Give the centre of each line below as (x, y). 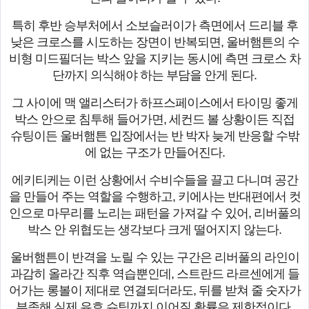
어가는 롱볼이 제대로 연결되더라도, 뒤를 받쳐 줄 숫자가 (154, 291)
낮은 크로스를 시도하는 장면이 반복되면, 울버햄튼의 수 (154, 42)
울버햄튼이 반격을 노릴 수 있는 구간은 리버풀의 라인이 (154, 258)
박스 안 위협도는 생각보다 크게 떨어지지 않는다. (154, 230)
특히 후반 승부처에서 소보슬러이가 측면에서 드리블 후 (154, 26)
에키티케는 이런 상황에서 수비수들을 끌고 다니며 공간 (154, 180)
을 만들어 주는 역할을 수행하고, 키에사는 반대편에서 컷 (154, 197)
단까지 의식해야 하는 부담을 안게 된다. (154, 76)
